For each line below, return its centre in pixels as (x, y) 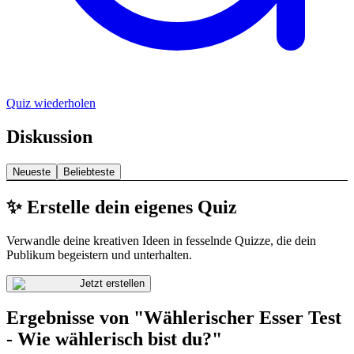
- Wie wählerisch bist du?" (114, 339)
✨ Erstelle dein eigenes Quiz (122, 207)
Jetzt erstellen (112, 283)
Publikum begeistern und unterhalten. (99, 254)
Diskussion (49, 136)
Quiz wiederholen (51, 103)
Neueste (32, 171)
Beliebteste (89, 171)
